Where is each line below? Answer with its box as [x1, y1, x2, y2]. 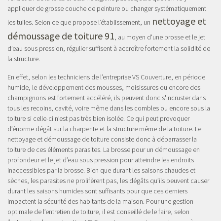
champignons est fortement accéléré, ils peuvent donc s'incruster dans [7, 93, 206, 103]
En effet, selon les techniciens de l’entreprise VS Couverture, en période [7, 73, 205, 82]
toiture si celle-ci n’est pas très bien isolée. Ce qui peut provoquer [7, 114, 189, 123]
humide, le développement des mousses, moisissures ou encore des [7, 83, 200, 92]
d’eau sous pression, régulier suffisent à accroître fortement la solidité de [7, 44, 210, 53]
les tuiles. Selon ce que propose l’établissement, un [7, 18, 152, 27]
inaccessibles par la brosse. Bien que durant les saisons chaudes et [7, 166, 195, 175]
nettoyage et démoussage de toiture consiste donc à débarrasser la [7, 135, 197, 144]
